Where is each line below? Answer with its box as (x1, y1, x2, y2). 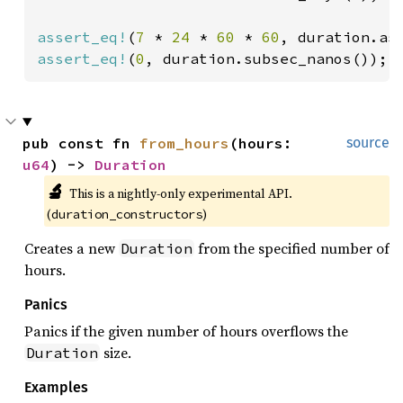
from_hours (139, 134, 229, 152)
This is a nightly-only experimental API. (68, 184, 292, 202)
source (346, 134, 390, 151)
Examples (24, 379, 88, 396)
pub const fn (22, 134, 139, 152)
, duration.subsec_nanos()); (145, 49, 388, 67)
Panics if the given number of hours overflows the (24, 321, 348, 341)
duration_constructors (51, 206, 202, 222)
